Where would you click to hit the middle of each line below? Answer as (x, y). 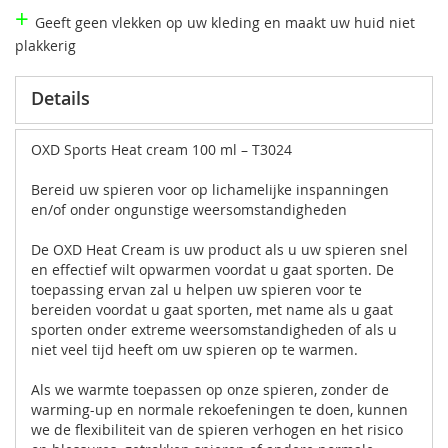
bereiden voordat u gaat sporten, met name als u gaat (212, 309)
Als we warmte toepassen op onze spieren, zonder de (210, 389)
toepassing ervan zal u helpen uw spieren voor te (196, 289)
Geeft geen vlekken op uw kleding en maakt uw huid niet (225, 22)
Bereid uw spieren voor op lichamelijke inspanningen (210, 189)
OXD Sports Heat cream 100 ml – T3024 (161, 149)
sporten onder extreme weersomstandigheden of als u (214, 329)
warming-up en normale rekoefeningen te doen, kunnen (219, 409)
